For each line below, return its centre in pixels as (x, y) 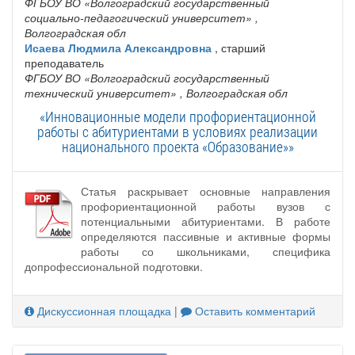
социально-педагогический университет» (138, 17)
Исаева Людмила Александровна (118, 47)
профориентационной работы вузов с (206, 206)
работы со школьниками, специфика (206, 251)
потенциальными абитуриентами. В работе (206, 221)
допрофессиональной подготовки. (114, 266)
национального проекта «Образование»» (177, 146)
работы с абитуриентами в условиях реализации (177, 131)
